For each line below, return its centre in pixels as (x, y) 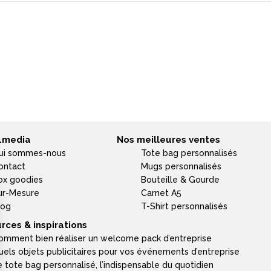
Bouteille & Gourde (181, 180)
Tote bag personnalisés (189, 153)
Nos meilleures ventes (169, 140)
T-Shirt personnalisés (184, 207)
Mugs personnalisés (181, 167)
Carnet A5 (162, 193)
